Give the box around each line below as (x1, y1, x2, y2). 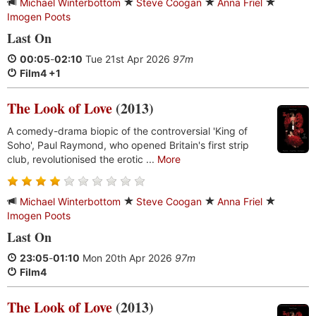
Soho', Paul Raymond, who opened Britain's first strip (7, 139, 249, 151)
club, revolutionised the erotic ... (7, 153, 157, 165)
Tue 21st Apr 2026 (85, 53, 170, 65)
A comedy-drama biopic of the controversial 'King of (7, 125, 248, 137)
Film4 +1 (20, 67, 61, 79)
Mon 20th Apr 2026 (83, 252, 172, 264)
